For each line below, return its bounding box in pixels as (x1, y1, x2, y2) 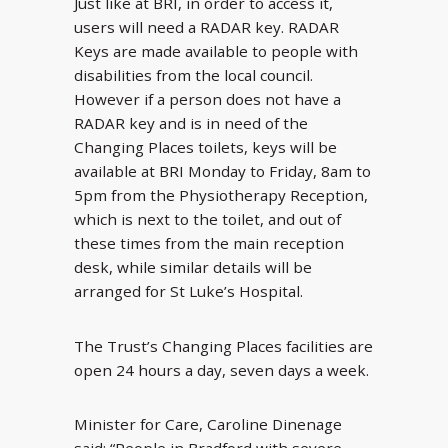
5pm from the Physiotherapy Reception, (74, 185, 368, 206)
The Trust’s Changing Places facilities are (74, 335, 373, 356)
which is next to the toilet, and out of (74, 209, 341, 230)
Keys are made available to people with (74, 41, 358, 62)
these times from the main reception (74, 233, 344, 254)
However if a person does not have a (74, 89, 341, 110)
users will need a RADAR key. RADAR (74, 17, 339, 38)
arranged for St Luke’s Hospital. (74, 281, 303, 302)
